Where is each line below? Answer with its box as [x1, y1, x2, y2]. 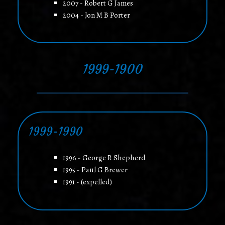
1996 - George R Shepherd [62, 153, 146, 163]
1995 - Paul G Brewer [62, 165, 128, 175]
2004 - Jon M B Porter [62, 10, 130, 20]
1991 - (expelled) [62, 177, 112, 187]
